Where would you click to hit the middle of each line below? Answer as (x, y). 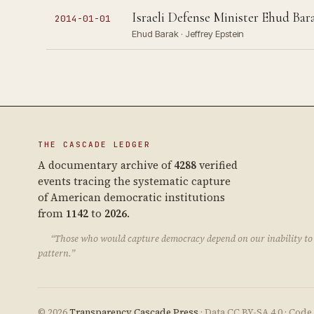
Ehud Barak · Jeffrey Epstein (187, 34)
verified (217, 165)
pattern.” (56, 253)
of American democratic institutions (131, 197)
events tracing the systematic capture (134, 181)
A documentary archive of (105, 165)
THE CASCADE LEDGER (94, 144)
